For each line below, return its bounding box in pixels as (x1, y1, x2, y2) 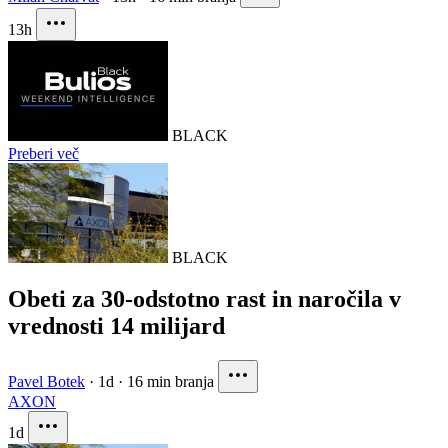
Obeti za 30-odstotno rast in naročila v (8, 286, 401, 313)
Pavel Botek (8, 373, 85, 391)
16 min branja (127, 373, 214, 391)
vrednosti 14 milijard (8, 313, 225, 340)
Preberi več (8, 144, 79, 162)
